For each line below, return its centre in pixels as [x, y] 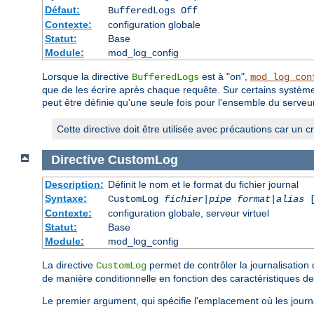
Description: [74, 184]
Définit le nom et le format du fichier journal [203, 184]
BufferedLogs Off [152, 11]
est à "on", [225, 77]
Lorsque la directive [87, 77]
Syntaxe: [66, 198]
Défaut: [62, 10]
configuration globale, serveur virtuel [188, 213]
